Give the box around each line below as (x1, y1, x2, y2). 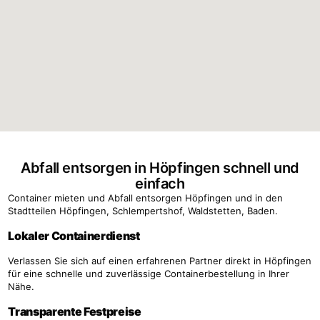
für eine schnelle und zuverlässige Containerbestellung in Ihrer (8, 267, 290, 279)
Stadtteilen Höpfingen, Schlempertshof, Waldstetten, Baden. (8, 204, 279, 216)
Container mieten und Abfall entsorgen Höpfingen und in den (8, 191, 284, 204)
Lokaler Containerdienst (8, 228, 140, 243)
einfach (135, 174, 185, 192)
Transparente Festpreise (8, 304, 141, 319)
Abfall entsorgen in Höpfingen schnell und (21, 159, 299, 176)
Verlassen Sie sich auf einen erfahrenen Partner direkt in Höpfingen (8, 254, 312, 266)
